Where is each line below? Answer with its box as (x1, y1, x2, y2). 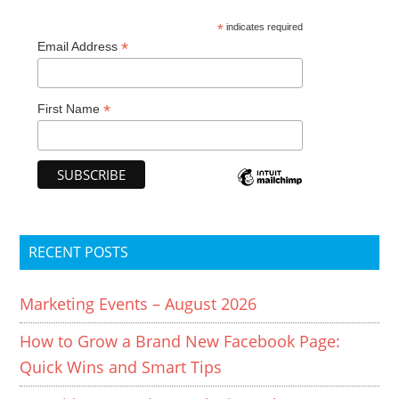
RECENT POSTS (28, 241, 129, 262)
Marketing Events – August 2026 (20, 292, 257, 314)
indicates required (224, 21, 303, 32)
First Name (37, 102, 104, 117)
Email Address (37, 39, 122, 53)
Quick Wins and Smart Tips (20, 355, 223, 378)
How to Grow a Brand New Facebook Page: (20, 330, 341, 352)
